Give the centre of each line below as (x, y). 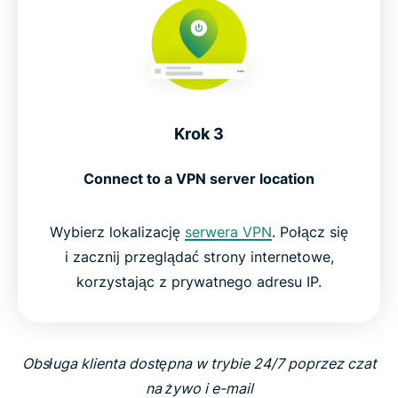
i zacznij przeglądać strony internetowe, (199, 257)
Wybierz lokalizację (117, 232)
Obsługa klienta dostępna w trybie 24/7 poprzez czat (199, 363)
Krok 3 (199, 134)
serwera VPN (228, 232)
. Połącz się (310, 232)
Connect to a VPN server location (199, 179)
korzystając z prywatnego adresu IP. (199, 282)
